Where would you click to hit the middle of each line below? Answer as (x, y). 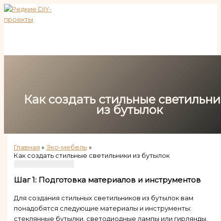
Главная (27, 147)
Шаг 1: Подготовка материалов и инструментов (107, 180)
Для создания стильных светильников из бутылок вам (103, 198)
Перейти (18, 9)
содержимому (28, 29)
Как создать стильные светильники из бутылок (92, 156)
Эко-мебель (67, 147)
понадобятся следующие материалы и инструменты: (102, 209)
